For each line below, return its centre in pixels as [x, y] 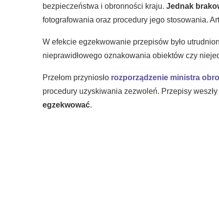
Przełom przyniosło [76, 77]
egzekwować [66, 105]
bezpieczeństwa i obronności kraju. [104, 6]
